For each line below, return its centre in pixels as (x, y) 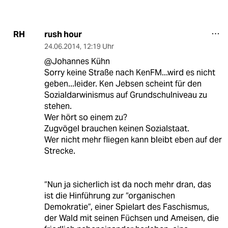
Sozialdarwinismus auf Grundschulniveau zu (125, 95)
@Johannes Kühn (77, 61)
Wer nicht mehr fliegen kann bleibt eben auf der (133, 139)
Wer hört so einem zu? (85, 117)
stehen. (58, 106)
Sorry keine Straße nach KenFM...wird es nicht (130, 72)
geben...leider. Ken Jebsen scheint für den (123, 83)
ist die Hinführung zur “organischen (109, 195)
